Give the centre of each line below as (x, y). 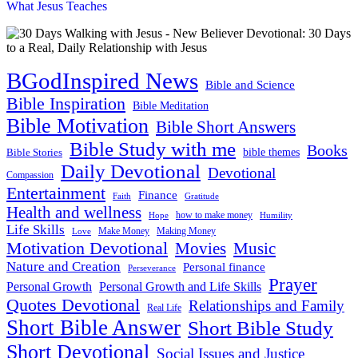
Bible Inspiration (66, 103)
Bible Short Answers (226, 127)
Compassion (30, 175)
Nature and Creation (64, 266)
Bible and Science (250, 84)
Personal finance (224, 267)
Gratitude (202, 195)
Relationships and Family (267, 305)
